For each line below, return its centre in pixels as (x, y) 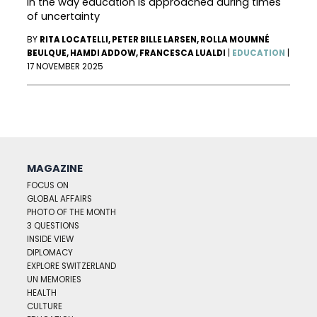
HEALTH (42, 293)
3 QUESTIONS (53, 226)
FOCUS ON (48, 186)
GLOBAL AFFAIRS (60, 199)
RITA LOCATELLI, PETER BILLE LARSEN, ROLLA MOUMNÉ (155, 40)
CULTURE (45, 307)
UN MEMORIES (54, 280)
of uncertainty (64, 16)
